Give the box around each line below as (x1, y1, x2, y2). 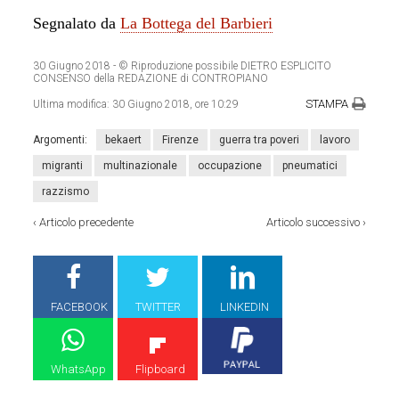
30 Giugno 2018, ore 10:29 (112, 97, 240, 110)
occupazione (198, 159, 263, 172)
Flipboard (135, 362, 186, 376)
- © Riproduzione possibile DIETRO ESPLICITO (110, 60, 332, 73)
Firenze (162, 133, 199, 146)
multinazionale (103, 159, 178, 172)
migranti (42, 159, 84, 172)
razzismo (42, 184, 90, 198)
